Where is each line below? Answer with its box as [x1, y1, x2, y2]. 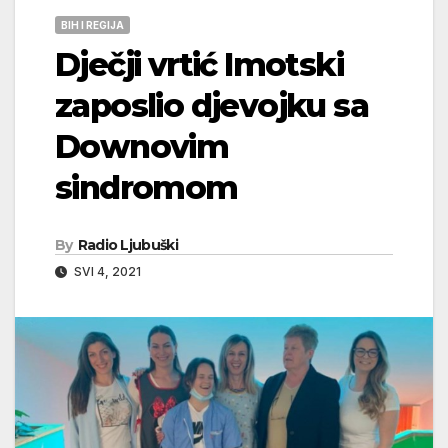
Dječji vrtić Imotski [55, 44, 343, 84]
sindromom [55, 167, 238, 207]
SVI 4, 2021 [71, 263, 141, 279]
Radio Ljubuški [77, 235, 178, 254]
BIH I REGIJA [61, 18, 124, 31]
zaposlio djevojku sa [55, 85, 368, 125]
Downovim [55, 126, 229, 166]
